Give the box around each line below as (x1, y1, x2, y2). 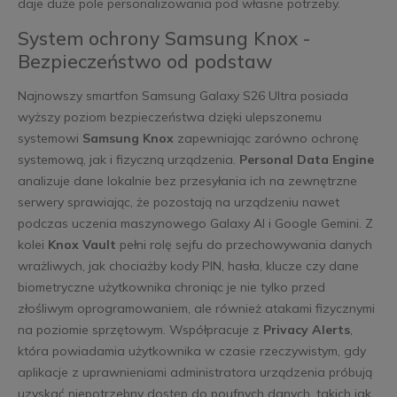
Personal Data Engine (238, 152, 374, 168)
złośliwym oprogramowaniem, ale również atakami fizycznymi (17, 300, 375, 317)
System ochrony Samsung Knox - (17, 27, 310, 51)
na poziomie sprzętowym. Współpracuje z (17, 322, 263, 339)
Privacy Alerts (262, 322, 350, 339)
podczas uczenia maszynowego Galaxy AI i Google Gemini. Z (17, 215, 373, 232)
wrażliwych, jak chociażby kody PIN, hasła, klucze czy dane (17, 258, 359, 275)
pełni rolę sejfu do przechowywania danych (115, 237, 372, 253)
